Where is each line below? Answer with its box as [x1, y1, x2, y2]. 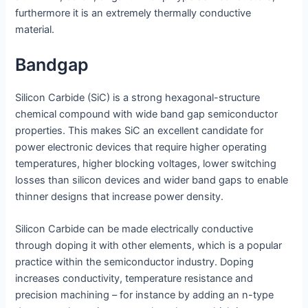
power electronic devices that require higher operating [15, 141, 267, 154]
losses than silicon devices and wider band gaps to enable [15, 174, 289, 187]
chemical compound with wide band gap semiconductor [15, 108, 278, 121]
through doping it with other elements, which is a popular [15, 239, 283, 252]
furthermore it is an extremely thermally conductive [15, 6, 252, 19]
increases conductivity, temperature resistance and [15, 272, 254, 285]
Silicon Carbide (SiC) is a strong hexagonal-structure [15, 91, 261, 104]
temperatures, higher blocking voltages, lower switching [15, 157, 277, 170]
